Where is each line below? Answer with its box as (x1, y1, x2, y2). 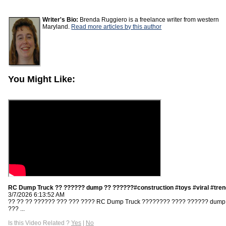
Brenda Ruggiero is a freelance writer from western (78, 16, 219, 23)
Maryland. (42, 23, 72, 30)
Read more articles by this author (71, 23, 162, 30)
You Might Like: (8, 74, 75, 84)
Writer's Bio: (42, 16, 79, 23)
